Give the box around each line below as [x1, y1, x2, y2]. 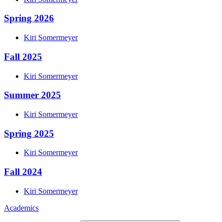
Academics [4, 203, 39, 212]
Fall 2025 [4, 51, 42, 62]
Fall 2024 [4, 166, 42, 177]
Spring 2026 [4, 13, 54, 24]
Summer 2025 [4, 90, 61, 101]
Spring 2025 [4, 128, 54, 139]
